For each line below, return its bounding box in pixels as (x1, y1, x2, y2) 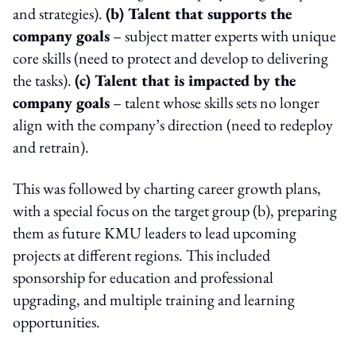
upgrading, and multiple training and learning (13, 288, 295, 310)
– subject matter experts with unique (110, 25, 336, 46)
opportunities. (13, 311, 100, 332)
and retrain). (13, 136, 89, 157)
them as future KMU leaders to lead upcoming (13, 222, 296, 243)
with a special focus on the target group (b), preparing (13, 199, 337, 221)
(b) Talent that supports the (106, 2, 292, 24)
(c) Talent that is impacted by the (75, 69, 296, 91)
